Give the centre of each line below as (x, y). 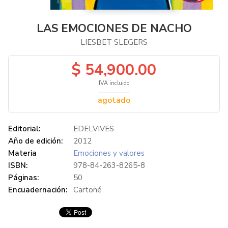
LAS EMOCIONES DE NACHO (114, 28)
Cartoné (88, 190)
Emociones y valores (109, 153)
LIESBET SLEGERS (114, 42)
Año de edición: (35, 141)
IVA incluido (114, 83)
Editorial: (24, 129)
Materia (22, 153)
